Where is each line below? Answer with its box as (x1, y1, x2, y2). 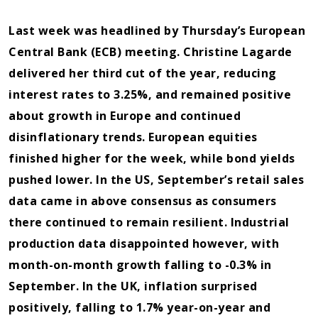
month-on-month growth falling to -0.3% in (9, 256, 272, 273)
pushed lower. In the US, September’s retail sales (9, 171, 305, 187)
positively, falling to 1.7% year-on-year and (9, 299, 270, 315)
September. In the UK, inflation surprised (9, 278, 258, 294)
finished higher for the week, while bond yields (9, 150, 295, 166)
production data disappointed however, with (9, 235, 279, 251)
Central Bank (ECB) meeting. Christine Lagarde (9, 43, 292, 60)
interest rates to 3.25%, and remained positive (9, 86, 291, 102)
